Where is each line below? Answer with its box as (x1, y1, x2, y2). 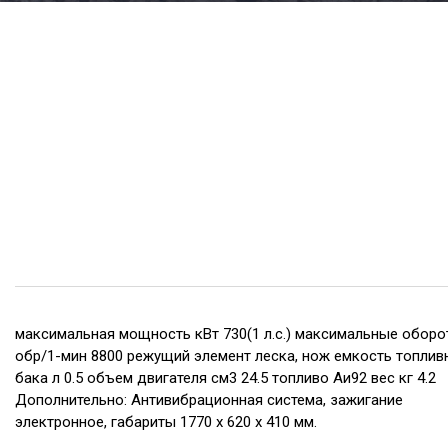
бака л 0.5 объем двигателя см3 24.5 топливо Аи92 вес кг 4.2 (15, 369, 436, 387)
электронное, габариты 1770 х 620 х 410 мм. (15, 413, 317, 431)
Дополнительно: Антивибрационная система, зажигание (15, 391, 403, 409)
